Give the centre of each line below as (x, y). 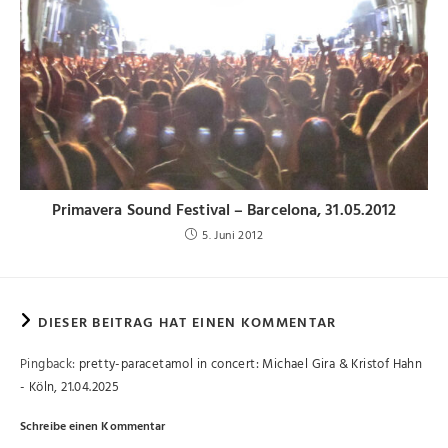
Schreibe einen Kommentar (93, 427)
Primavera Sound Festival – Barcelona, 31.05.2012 (224, 211)
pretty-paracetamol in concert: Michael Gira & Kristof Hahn (251, 365)
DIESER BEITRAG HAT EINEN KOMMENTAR (187, 324)
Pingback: (50, 365)
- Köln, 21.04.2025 (70, 388)
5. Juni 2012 (233, 236)
